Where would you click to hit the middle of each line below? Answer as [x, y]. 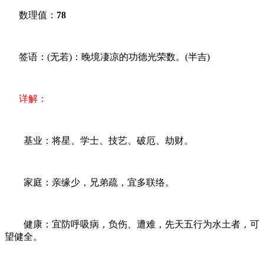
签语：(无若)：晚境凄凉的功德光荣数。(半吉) [107, 57]
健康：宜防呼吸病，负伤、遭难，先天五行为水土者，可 [132, 225]
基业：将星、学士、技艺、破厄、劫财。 [99, 141]
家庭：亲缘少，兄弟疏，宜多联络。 [90, 183]
